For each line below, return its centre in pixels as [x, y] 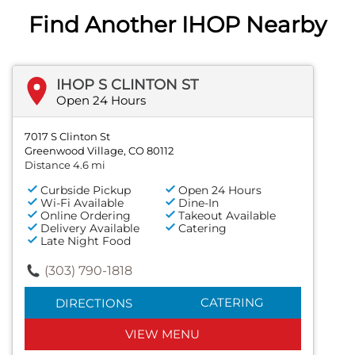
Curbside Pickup [86, 190]
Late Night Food [86, 240]
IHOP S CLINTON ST [127, 84]
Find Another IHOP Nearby [177, 24]
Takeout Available [227, 215]
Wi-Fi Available [82, 202]
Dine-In [199, 202]
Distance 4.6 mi [65, 164]
